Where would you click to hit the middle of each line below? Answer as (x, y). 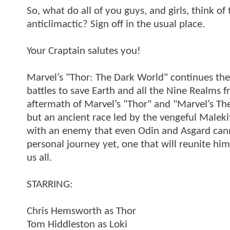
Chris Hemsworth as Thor (81, 211)
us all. (39, 158)
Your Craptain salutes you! (84, 51)
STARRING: (50, 184)
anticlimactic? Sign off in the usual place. (116, 24)
